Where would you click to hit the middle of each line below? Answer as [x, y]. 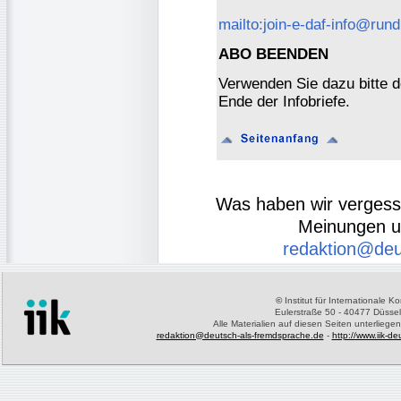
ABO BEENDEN [273, 54]
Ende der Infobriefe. [284, 101]
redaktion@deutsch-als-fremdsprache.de [240, 335]
